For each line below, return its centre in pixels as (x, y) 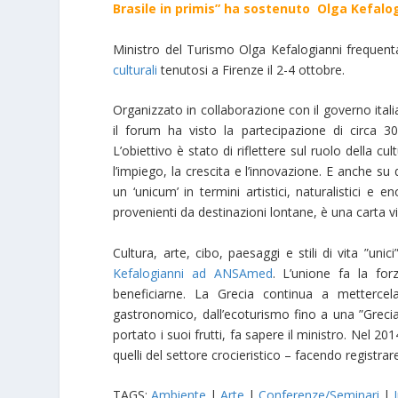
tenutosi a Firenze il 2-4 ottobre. (251, 69)
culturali (135, 69)
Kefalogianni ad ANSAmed (193, 273)
